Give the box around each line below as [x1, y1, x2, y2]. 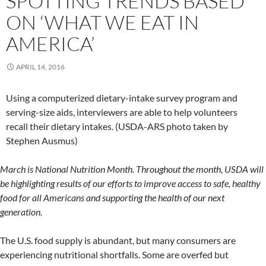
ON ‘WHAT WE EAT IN [6, 10, 199, 34]
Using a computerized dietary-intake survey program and [6, 92, 237, 103]
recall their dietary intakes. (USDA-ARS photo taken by [6, 121, 228, 132]
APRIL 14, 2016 [16, 62, 65, 71]
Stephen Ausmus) [6, 135, 78, 146]
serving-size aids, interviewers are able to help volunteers [6, 106, 237, 118]
